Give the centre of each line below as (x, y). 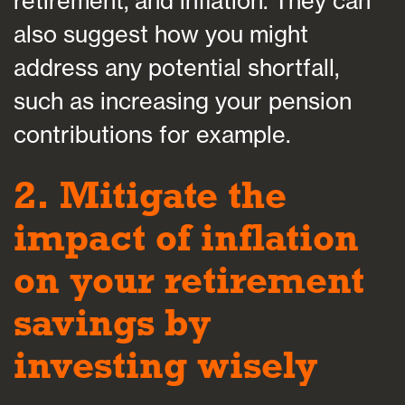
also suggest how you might (161, 34)
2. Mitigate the (150, 195)
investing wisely (166, 365)
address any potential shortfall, (176, 68)
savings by (113, 323)
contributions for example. (152, 135)
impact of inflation (186, 238)
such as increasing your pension (183, 101)
